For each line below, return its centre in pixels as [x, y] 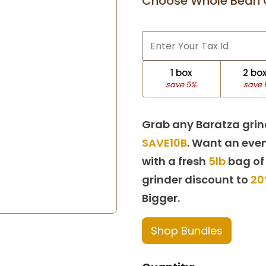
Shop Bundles [187, 231]
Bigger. [161, 198]
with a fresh [175, 161]
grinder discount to [196, 180]
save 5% [181, 85]
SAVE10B [164, 143]
